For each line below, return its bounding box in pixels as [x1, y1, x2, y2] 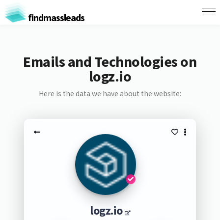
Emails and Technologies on [23, 52, 197, 71]
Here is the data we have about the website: [38, 89, 181, 98]
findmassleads [26, 11, 84, 24]
